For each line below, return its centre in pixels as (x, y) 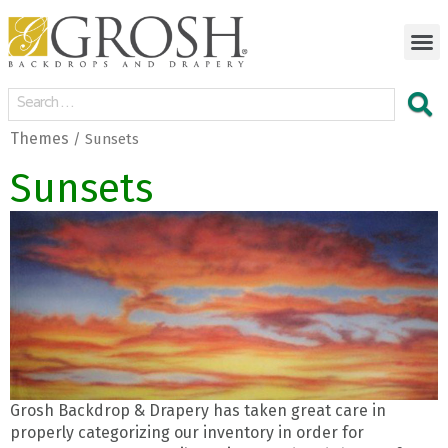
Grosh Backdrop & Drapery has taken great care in (198, 411)
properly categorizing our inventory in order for (187, 433)
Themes (39, 139)
